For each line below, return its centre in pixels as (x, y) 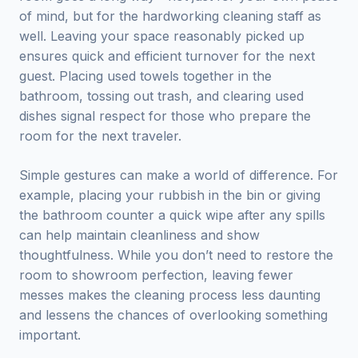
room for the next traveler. (100, 136)
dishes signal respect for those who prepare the (165, 116)
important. (50, 335)
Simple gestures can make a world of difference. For (179, 175)
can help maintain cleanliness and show (139, 235)
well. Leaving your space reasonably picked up (162, 36)
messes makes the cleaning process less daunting (170, 295)
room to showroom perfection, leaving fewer (156, 275)
